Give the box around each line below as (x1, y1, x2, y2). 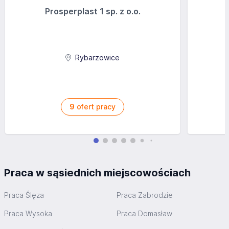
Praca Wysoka (4, 209, 52, 218)
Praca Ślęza (4, 191, 44, 200)
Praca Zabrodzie (117, 191, 173, 200)
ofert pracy (75, 102, 116, 111)
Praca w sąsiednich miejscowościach (4, 167, 191, 179)
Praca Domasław (117, 209, 172, 218)
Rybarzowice (73, 53, 120, 62)
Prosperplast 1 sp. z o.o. (44, 6, 141, 17)
